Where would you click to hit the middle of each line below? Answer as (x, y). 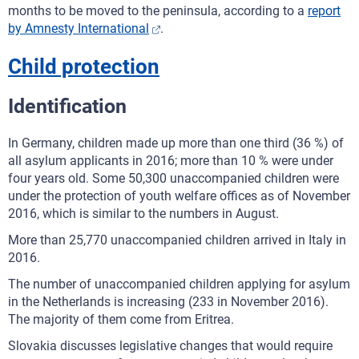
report (324, 11)
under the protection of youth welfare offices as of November (179, 196)
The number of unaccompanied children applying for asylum (179, 284)
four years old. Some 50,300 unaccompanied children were (173, 178)
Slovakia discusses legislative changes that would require (170, 346)
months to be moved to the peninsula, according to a (158, 11)
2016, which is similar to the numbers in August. (143, 214)
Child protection (84, 67)
